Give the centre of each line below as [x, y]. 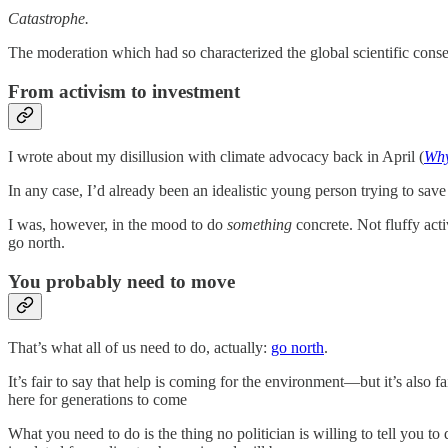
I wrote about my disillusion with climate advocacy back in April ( [216, 157]
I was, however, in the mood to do [117, 225]
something [259, 225]
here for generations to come [97, 399]
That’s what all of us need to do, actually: [139, 347]
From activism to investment [124, 91]
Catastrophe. [48, 18]
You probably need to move [121, 282]
